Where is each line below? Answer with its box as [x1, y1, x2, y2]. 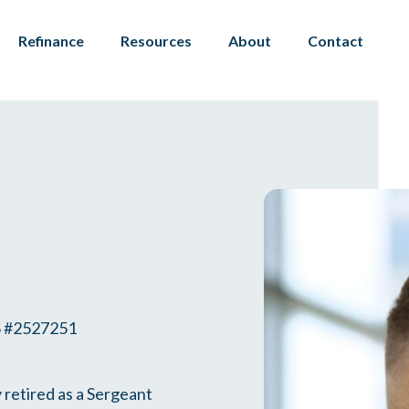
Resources [121, 32, 193, 49]
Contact [308, 32, 364, 49]
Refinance [18, 32, 85, 49]
